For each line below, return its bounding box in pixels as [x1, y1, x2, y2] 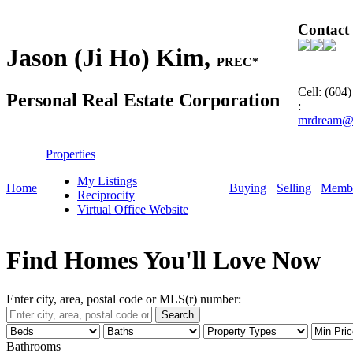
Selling [277, 181, 311, 195]
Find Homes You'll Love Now [6, 246, 321, 275]
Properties [46, 147, 95, 161]
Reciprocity [77, 188, 135, 202]
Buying [229, 181, 266, 195]
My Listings [77, 174, 137, 188]
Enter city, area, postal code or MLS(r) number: [6, 292, 241, 306]
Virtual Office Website [77, 203, 188, 216]
